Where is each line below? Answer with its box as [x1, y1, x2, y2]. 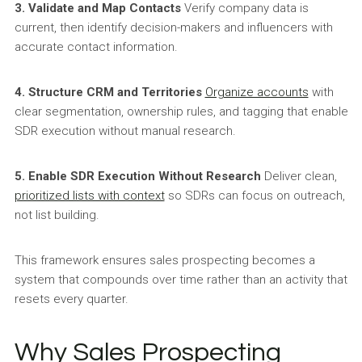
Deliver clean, [260, 169, 337, 183]
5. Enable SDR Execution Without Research [14, 169, 261, 183]
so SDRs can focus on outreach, [164, 188, 345, 203]
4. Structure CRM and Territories [14, 85, 202, 99]
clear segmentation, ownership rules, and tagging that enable [14, 104, 348, 119]
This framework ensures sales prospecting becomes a [14, 253, 315, 267]
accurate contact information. [14, 40, 178, 54]
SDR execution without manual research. [14, 124, 236, 138]
